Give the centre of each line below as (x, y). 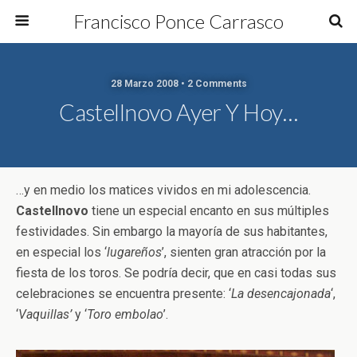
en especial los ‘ (61, 252)
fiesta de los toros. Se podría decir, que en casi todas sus (176, 273)
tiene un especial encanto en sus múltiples (209, 211)
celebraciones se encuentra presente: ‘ (124, 294)
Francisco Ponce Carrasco (178, 21)
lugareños (134, 252)
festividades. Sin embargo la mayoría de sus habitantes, (172, 231)
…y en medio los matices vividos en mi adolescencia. (163, 190)
